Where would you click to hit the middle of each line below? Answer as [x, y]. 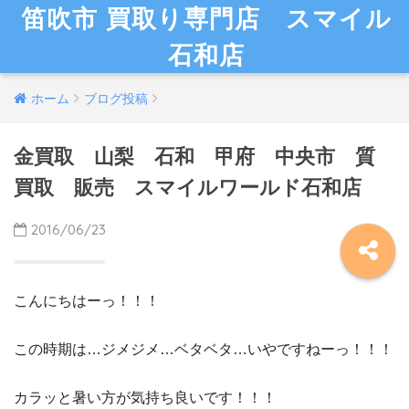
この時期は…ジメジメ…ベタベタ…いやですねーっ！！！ [204, 349]
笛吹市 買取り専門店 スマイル [207, 18]
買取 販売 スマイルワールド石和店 [188, 188]
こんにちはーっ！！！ [87, 301]
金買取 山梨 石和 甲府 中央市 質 [204, 157]
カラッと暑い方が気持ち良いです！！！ [145, 398]
